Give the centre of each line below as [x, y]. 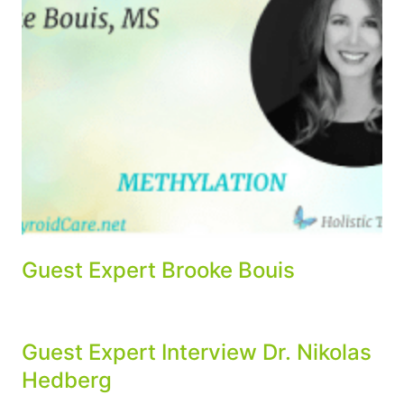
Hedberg [67, 380]
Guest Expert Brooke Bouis [158, 270]
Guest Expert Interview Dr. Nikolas [197, 352]
